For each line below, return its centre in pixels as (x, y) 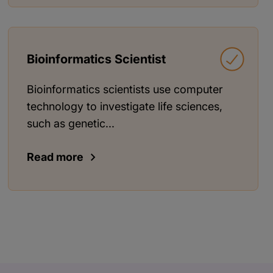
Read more (55, 157)
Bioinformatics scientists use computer (125, 89)
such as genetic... (71, 123)
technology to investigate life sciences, (125, 106)
